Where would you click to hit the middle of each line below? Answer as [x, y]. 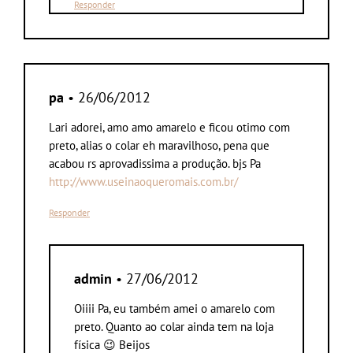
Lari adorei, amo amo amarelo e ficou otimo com [169, 127]
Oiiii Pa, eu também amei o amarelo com [175, 308]
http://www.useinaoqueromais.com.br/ [143, 181]
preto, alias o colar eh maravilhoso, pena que [159, 145]
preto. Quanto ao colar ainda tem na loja [174, 326]
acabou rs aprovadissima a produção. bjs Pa [155, 163]
